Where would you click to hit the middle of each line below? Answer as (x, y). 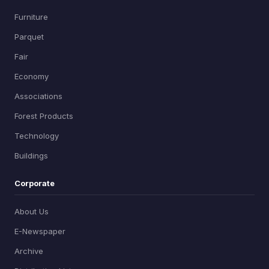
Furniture (31, 17)
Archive (29, 251)
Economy (32, 77)
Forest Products (44, 116)
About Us (32, 212)
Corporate (35, 183)
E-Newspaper (40, 231)
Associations (38, 96)
